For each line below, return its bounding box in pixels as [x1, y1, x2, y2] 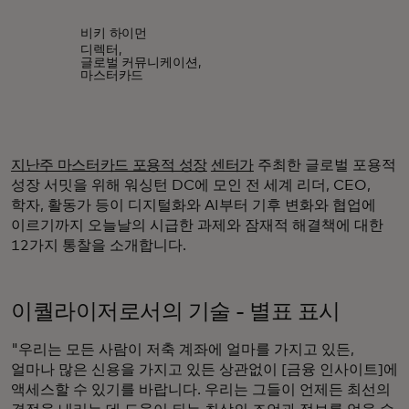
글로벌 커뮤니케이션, [79, 56, 201, 69]
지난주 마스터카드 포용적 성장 [11, 157, 207, 173]
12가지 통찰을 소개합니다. [11, 237, 190, 253]
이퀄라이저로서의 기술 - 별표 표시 [11, 300, 341, 323]
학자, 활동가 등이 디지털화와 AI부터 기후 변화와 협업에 [11, 197, 376, 213]
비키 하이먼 [79, 26, 148, 40]
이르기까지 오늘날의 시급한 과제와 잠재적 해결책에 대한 [11, 217, 383, 233]
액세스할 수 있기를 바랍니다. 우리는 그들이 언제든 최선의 [11, 382, 391, 397]
